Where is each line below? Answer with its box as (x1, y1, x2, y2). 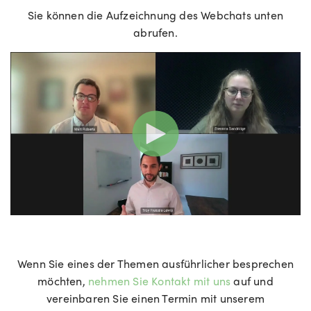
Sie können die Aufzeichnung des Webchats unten (27, 7, 284, 23)
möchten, (37, 272, 88, 289)
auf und (230, 272, 274, 289)
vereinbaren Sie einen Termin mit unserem (47, 289, 264, 306)
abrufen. (133, 24, 178, 40)
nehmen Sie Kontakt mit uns (88, 272, 231, 289)
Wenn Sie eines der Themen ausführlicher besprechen (17, 255, 294, 271)
